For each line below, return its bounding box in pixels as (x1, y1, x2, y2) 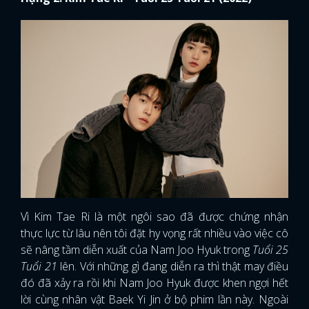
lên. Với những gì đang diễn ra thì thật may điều (57, 258, 288, 274)
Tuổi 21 (21, 258, 57, 274)
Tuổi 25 (252, 241, 288, 257)
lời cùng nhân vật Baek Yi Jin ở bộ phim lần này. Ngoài (21, 291, 288, 307)
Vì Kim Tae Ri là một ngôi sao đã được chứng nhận (21, 208, 288, 224)
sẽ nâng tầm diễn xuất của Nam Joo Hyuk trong (21, 241, 252, 257)
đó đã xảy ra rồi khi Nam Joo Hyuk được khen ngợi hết (21, 275, 288, 290)
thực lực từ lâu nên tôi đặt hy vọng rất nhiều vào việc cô (21, 225, 288, 241)
